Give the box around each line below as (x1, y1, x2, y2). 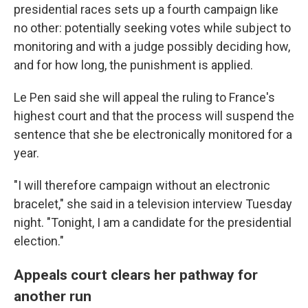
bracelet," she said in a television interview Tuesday (14, 197, 292, 211)
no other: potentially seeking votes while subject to (14, 21, 291, 35)
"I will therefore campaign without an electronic (14, 178, 270, 192)
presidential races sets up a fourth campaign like (14, 2, 278, 16)
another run (14, 287, 91, 305)
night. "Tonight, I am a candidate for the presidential (14, 215, 291, 230)
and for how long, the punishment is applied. (14, 58, 253, 72)
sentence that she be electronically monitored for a (14, 127, 292, 142)
